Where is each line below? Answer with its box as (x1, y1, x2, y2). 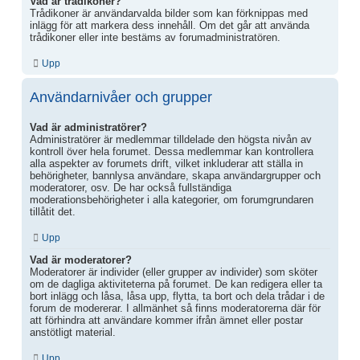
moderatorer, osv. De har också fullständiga (30, 181, 231, 194)
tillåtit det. (30, 205, 76, 218)
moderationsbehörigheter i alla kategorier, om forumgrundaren (30, 193, 313, 206)
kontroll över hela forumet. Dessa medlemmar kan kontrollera (30, 145, 313, 157)
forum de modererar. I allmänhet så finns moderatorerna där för (30, 301, 321, 314)
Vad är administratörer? (30, 121, 147, 133)
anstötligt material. (30, 325, 116, 338)
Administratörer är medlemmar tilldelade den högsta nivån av (30, 133, 312, 145)
